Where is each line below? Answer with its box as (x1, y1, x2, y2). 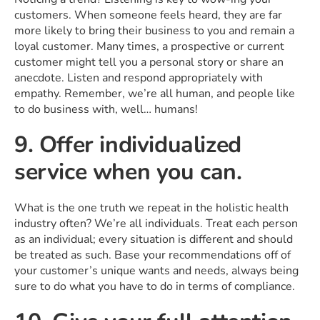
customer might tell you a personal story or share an (14, 54, 284, 70)
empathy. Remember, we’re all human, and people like (14, 85, 295, 101)
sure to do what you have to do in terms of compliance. (14, 278, 295, 294)
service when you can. (14, 156, 242, 187)
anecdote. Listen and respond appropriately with (14, 69, 263, 86)
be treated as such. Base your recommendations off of (14, 246, 291, 263)
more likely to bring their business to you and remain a (14, 22, 294, 39)
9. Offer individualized (14, 129, 241, 160)
